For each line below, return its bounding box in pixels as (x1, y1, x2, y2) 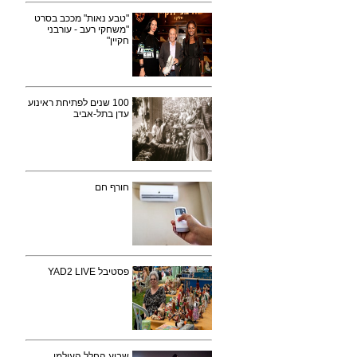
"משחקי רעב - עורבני (47, 24, 129, 35)
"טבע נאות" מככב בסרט (34, 13, 129, 24)
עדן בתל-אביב (73, 108, 129, 120)
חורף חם (95, 182, 129, 193)
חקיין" (107, 35, 129, 46)
